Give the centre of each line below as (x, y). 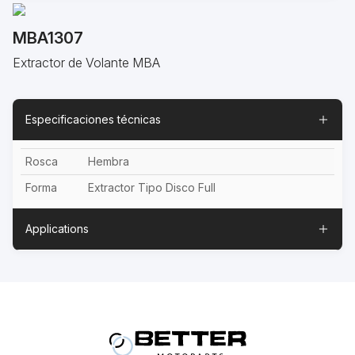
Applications (57, 228)
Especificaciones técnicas (93, 119)
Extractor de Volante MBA (86, 63)
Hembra (109, 161)
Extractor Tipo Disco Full (152, 187)
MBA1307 (48, 38)
